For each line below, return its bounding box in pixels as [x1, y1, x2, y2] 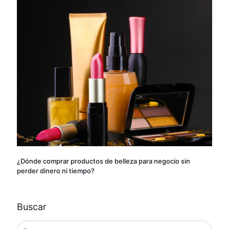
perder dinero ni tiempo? [17, 167, 95, 175]
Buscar [17, 201, 47, 213]
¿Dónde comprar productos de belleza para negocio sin [17, 157, 190, 166]
